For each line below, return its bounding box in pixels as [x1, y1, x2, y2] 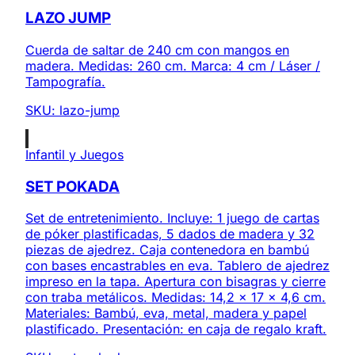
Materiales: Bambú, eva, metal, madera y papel [25, 305, 307, 322]
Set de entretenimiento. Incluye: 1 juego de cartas [25, 210, 319, 227]
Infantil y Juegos [25, 146, 124, 162]
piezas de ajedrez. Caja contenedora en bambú [25, 242, 309, 258]
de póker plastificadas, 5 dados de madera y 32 [25, 226, 315, 242]
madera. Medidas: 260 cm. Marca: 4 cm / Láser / [25, 57, 320, 74]
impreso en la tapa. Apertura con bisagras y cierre [25, 273, 326, 290]
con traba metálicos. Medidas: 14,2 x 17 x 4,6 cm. [25, 289, 326, 306]
